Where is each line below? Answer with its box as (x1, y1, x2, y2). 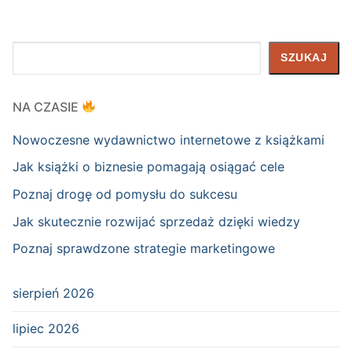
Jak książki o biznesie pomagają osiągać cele (13, 159, 284, 175)
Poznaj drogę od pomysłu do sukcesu (13, 185, 237, 202)
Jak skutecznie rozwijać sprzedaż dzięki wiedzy (13, 213, 300, 229)
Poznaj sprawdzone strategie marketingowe (13, 240, 275, 257)
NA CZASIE (13, 98, 82, 115)
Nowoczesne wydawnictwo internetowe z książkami (13, 131, 324, 148)
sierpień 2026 (13, 285, 94, 302)
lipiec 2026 (13, 321, 79, 337)
